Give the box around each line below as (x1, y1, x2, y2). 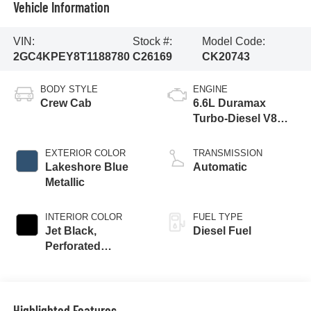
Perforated (44, 240, 101, 253)
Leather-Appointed (44, 255, 144, 268)
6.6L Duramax (193, 97, 266, 110)
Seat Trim (44, 286, 94, 299)
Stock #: (132, 35, 172, 47)
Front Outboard (44, 271, 126, 283)
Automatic (193, 161, 247, 174)
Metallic (44, 176, 85, 189)
